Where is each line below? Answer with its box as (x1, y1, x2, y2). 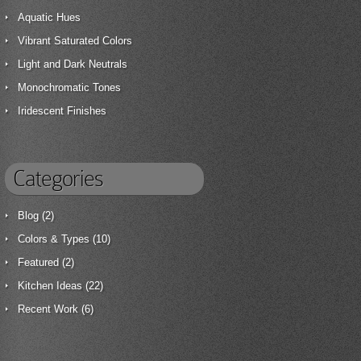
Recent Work (18, 303, 78, 315)
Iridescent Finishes (18, 105, 106, 117)
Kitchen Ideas (18, 280, 82, 292)
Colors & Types (18, 233, 89, 245)
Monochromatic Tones (18, 81, 121, 93)
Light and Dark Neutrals (18, 58, 127, 70)
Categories (13, 166, 103, 191)
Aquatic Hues (18, 11, 81, 23)
